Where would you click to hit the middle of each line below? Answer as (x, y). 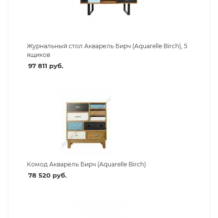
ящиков (38, 54)
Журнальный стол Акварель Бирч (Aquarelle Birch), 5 (107, 46)
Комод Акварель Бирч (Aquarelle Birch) (86, 164)
